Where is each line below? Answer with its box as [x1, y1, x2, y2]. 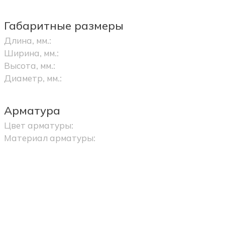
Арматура [4, 103, 60, 118]
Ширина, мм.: [4, 48, 59, 58]
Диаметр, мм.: [4, 73, 62, 83]
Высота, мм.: [4, 60, 55, 71]
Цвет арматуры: [4, 120, 73, 131]
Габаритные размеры [4, 19, 124, 33]
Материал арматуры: [4, 133, 95, 143]
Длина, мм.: [4, 35, 51, 46]
